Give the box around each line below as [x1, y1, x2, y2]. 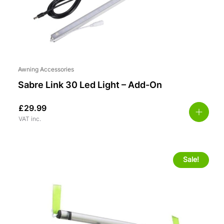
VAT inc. [18, 116, 41, 123]
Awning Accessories [18, 67, 74, 73]
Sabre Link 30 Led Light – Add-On [18, 81, 162, 91]
